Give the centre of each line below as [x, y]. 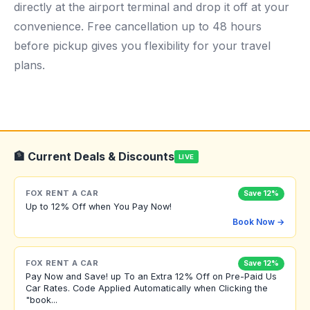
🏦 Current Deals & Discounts [94, 156]
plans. [29, 65]
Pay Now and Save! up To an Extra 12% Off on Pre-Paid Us [151, 276]
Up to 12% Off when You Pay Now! [99, 206]
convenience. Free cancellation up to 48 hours [138, 26]
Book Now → [258, 221]
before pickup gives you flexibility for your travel [142, 46]
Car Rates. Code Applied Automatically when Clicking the [147, 288]
